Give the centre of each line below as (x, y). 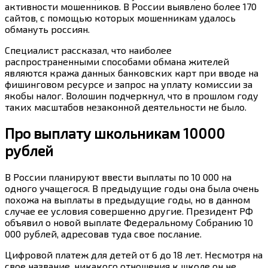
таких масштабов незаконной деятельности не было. (126, 107)
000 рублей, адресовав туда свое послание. (103, 234)
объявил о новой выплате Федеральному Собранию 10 (129, 223)
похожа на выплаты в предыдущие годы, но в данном (127, 200)
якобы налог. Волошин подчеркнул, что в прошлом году (132, 96)
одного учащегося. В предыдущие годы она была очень (132, 188)
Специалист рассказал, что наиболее (88, 50)
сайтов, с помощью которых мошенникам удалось (120, 18)
